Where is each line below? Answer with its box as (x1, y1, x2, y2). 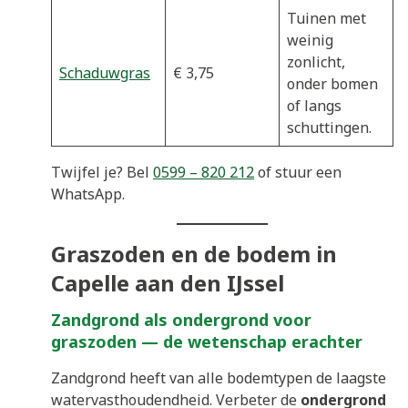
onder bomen (287, 74, 378, 95)
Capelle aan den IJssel (51, 267, 284, 298)
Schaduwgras (59, 63, 150, 84)
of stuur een (254, 162, 342, 183)
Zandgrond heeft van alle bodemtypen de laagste (51, 367, 386, 388)
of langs (287, 96, 342, 117)
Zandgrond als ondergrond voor (51, 308, 311, 331)
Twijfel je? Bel (51, 162, 153, 183)
